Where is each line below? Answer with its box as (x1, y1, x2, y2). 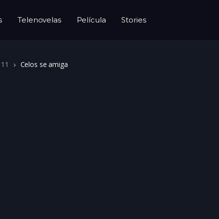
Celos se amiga (20, 60, 68, 69)
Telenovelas (18, 15, 61, 24)
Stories (121, 15, 146, 24)
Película (76, 15, 106, 24)
